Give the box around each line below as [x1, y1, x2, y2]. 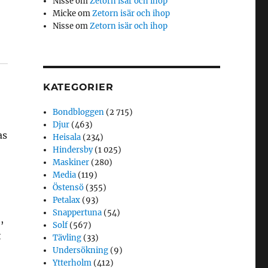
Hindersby [53, 145, 93, 156]
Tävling [53, 233, 82, 243]
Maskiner [53, 157, 90, 168]
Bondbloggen [53, 107, 105, 118]
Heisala [53, 132, 81, 143]
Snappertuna [53, 208, 102, 218]
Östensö [53, 182, 84, 193]
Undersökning [53, 245, 109, 256]
